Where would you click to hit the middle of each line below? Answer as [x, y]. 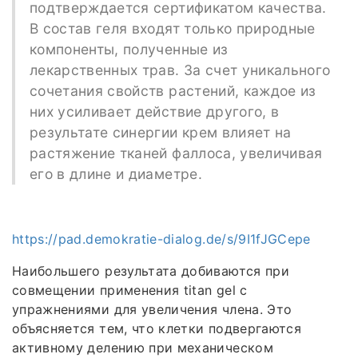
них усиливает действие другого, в [154, 111]
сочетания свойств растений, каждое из [173, 90]
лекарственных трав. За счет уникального [180, 70]
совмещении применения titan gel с [130, 290]
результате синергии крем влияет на [160, 132]
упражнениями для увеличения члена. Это [152, 309]
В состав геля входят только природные [172, 28]
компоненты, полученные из [129, 49]
